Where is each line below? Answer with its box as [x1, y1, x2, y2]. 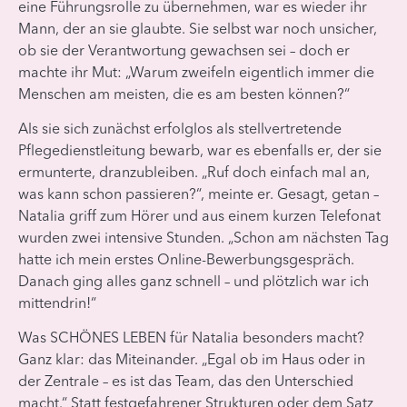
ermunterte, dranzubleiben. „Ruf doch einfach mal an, [18, 165, 370, 181]
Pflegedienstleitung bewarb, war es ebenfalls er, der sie [18, 144, 382, 159]
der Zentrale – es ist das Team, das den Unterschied [18, 375, 353, 391]
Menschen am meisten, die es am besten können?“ [18, 87, 350, 103]
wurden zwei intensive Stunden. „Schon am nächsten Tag [18, 231, 389, 246]
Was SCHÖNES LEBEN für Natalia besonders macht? [18, 332, 364, 347]
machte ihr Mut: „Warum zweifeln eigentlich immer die [18, 65, 374, 81]
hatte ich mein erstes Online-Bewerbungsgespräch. [18, 253, 354, 268]
